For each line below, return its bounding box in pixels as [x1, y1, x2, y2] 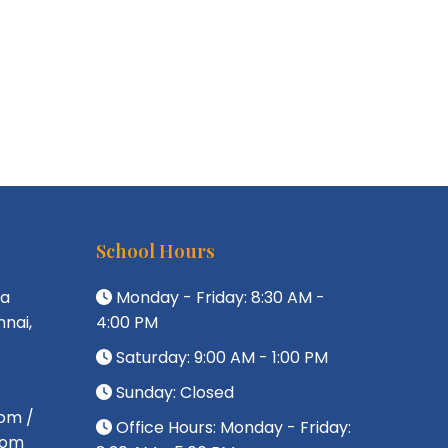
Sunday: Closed [112, 381, 234, 404]
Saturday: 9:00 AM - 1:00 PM [112, 346, 328, 369]
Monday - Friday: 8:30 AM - [112, 286, 325, 309]
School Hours [96, 238, 215, 263]
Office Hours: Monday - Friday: [112, 416, 351, 439]
